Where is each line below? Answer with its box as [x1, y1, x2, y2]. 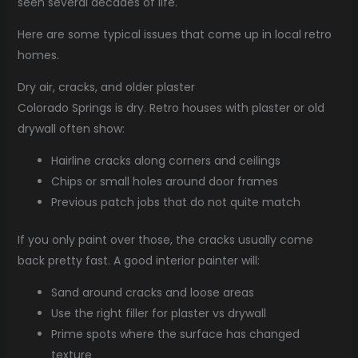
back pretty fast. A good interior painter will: [17, 252, 260, 268]
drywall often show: [17, 120, 125, 137]
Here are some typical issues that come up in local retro [17, 26, 332, 42]
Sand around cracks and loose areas [50, 284, 254, 300]
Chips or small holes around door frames [50, 173, 278, 189]
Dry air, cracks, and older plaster [17, 78, 195, 95]
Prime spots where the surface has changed [50, 325, 300, 342]
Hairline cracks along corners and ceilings [50, 152, 280, 169]
